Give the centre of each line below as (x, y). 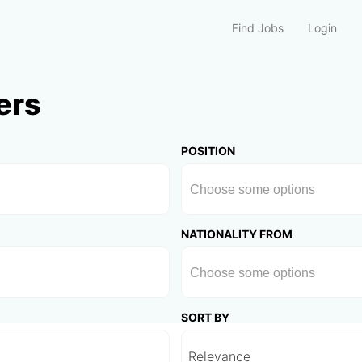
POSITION (208, 151)
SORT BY (205, 317)
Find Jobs (258, 28)
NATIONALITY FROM (237, 234)
